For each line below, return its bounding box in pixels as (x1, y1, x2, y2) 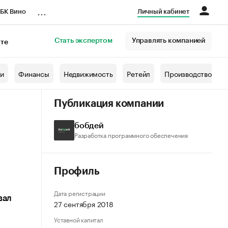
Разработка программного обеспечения (74, 130, 188, 139)
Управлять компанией (131, 37, 205, 44)
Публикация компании (54, 99, 164, 109)
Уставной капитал (54, 214, 103, 224)
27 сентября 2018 (54, 198, 113, 209)
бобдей (74, 122, 104, 130)
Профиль (54, 166, 100, 177)
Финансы (18, 68, 49, 79)
